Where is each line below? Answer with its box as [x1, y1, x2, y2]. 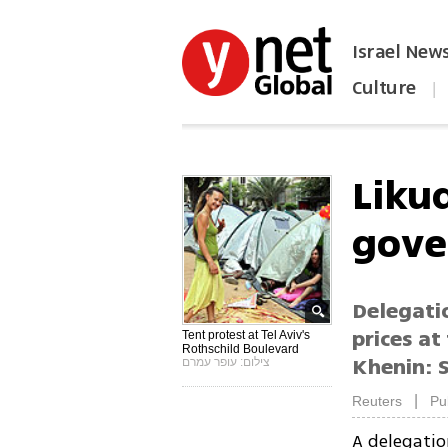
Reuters [352, 393, 403, 410]
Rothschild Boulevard [182, 342, 300, 356]
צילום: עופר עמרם [182, 355, 271, 369]
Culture [352, 74, 416, 102]
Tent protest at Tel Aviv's [182, 328, 311, 342]
